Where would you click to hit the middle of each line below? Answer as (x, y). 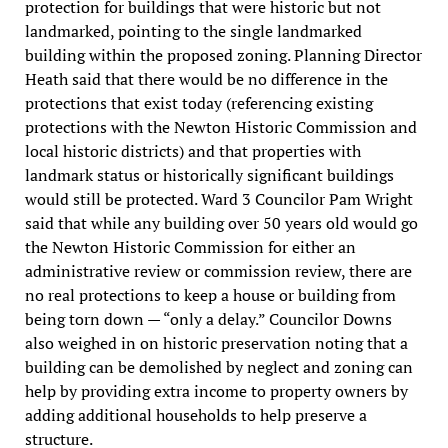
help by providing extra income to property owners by (216, 390)
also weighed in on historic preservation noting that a (216, 342)
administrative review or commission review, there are (218, 270)
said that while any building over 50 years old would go (221, 222)
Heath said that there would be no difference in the (206, 78)
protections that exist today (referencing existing (198, 102)
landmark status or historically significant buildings (209, 174)
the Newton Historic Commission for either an (190, 246)
